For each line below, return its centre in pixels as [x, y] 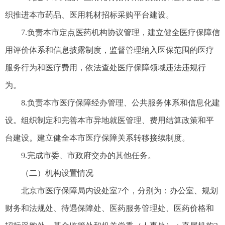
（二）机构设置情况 [57, 173]
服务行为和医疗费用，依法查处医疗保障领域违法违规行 [105, 68]
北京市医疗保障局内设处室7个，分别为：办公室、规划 [120, 191]
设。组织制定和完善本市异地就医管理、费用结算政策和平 [109, 121]
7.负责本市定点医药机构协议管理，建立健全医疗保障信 [121, 33]
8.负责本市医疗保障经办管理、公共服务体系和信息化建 [121, 103]
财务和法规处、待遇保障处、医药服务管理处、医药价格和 [109, 208]
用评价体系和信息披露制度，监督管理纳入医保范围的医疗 [109, 50]
